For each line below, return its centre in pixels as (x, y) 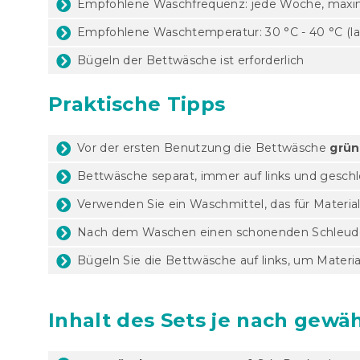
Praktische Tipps (137, 104)
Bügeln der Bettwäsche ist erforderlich (191, 60)
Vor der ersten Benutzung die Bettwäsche (204, 147)
